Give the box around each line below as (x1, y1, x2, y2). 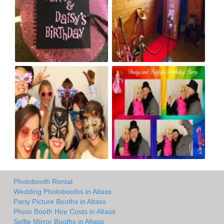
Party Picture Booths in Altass (13, 197, 106, 206)
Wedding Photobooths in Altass (13, 187, 111, 196)
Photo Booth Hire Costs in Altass (13, 207, 115, 216)
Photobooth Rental (13, 177, 72, 186)
